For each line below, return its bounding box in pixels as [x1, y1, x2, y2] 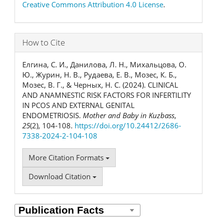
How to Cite [22, 36, 65, 48]
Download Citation [29, 171, 93, 181]
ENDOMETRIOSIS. [22, 110, 83, 120]
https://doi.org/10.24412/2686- [75, 120, 181, 130]
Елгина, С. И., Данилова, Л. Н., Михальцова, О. [22, 59, 186, 69]
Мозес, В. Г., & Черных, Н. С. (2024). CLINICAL [22, 79, 178, 90]
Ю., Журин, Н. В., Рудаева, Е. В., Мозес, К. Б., [22, 69, 177, 79]
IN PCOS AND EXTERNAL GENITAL [22, 100, 135, 110]
